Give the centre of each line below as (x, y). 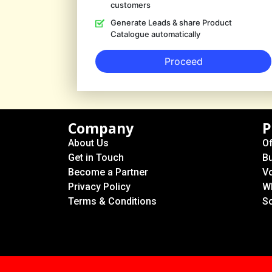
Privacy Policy (99, 187)
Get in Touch (96, 158)
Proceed (183, 61)
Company (101, 128)
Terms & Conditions (112, 201)
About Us (88, 143)
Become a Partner (108, 172)
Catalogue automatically (155, 34)
